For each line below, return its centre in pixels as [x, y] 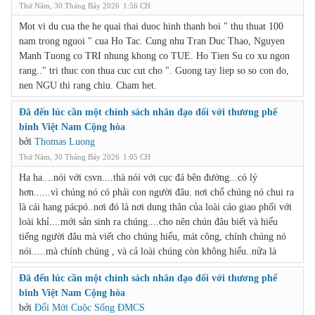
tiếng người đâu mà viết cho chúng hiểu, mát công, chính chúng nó [153, 236]
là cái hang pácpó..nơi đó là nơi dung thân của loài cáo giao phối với [155, 207]
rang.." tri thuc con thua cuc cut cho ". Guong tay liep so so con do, [154, 70]
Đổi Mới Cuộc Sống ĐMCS [90, 307]
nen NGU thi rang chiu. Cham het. [88, 85]
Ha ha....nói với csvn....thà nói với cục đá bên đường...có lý [138, 177]
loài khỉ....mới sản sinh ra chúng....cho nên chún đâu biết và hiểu [148, 221]
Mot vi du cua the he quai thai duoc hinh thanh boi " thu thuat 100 [151, 26]
